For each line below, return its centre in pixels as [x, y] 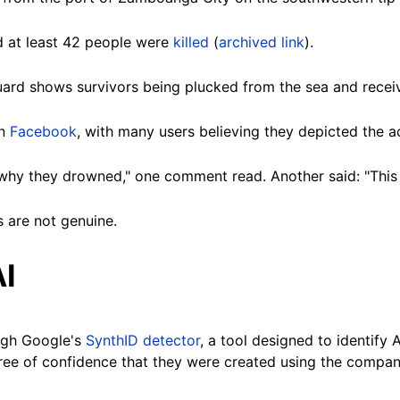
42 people [97, 42]
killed [191, 42]
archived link [262, 42]
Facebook [43, 132]
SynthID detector [143, 341]
